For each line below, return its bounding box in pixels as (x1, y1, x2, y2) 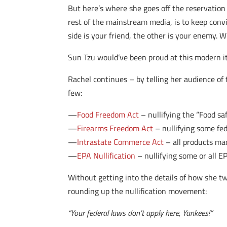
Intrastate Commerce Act (77, 136, 164, 148)
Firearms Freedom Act (77, 122, 154, 134)
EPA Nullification (77, 149, 136, 162)
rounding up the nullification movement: (68, 185, 207, 197)
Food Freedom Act (77, 108, 139, 121)
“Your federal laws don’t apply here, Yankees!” (68, 207, 213, 219)
